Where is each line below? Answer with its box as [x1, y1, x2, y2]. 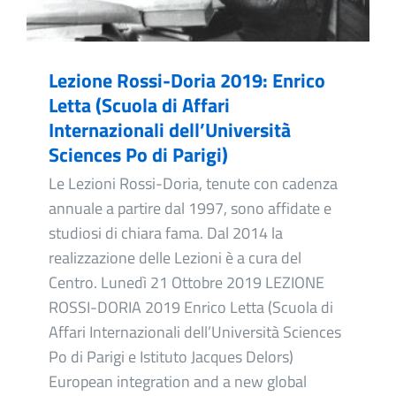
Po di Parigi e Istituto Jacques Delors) [49, 345, 301, 369]
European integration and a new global [49, 369, 307, 394]
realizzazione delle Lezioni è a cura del [49, 246, 301, 270]
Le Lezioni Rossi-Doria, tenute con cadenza [49, 171, 338, 196]
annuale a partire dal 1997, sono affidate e [49, 196, 331, 221]
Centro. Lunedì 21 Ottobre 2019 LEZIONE [49, 270, 324, 295]
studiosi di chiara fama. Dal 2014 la [49, 221, 283, 246]
